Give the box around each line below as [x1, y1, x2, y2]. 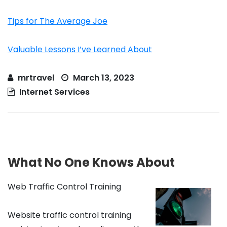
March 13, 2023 [71, 72, 134, 84]
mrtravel [18, 72, 54, 84]
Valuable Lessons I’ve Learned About [8, 44, 152, 56]
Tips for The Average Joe [8, 15, 107, 27]
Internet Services [19, 86, 90, 98]
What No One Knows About [8, 154, 175, 171]
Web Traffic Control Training [8, 181, 121, 193]
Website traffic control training [8, 209, 131, 221]
